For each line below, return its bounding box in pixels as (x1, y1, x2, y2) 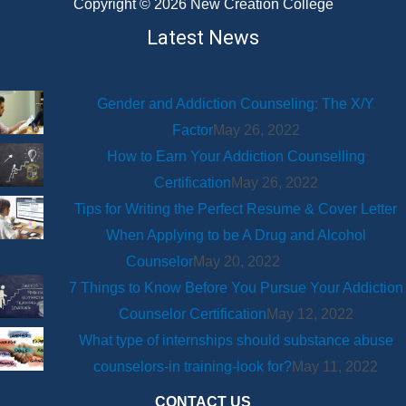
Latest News (147, 26, 259, 50)
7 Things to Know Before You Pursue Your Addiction (68, 280, 403, 296)
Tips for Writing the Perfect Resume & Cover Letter (74, 201, 397, 217)
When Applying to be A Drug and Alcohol (105, 227, 366, 244)
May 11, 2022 (292, 359, 378, 375)
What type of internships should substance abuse (78, 333, 393, 349)
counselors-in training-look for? (93, 359, 292, 375)
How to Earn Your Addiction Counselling (106, 149, 365, 165)
